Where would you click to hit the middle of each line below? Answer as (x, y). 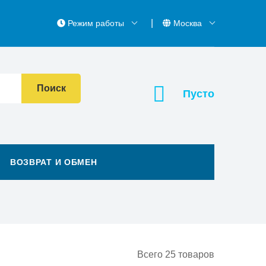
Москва (188, 23)
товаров (195, 254)
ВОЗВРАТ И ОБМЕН (53, 162)
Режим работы (96, 23)
